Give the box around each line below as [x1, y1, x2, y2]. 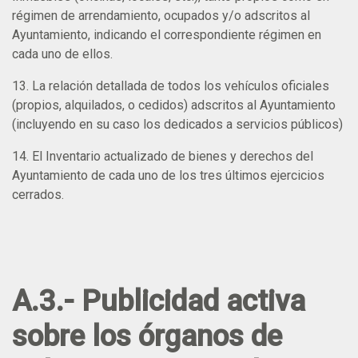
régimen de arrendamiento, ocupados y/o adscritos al [12, 7, 310, 23]
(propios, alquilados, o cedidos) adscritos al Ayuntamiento [12, 97, 336, 113]
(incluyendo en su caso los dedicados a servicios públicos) [12, 116, 343, 132]
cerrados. [12, 186, 64, 202]
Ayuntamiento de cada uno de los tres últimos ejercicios [12, 167, 324, 183]
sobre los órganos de [12, 318, 282, 353]
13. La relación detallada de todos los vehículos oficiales [12, 78, 329, 93]
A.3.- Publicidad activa [12, 283, 305, 318]
